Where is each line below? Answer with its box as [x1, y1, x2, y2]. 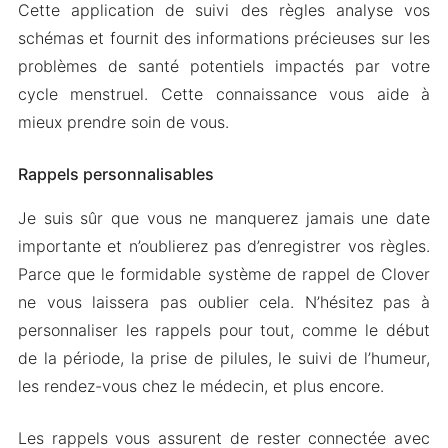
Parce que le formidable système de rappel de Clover [17, 264, 431, 284]
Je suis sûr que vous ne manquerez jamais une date [17, 208, 431, 228]
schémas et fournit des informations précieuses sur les [17, 28, 431, 48]
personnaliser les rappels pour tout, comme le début [17, 320, 431, 340]
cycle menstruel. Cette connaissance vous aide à [17, 84, 431, 104]
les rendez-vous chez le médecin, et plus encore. [17, 376, 384, 396]
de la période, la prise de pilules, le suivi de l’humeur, [17, 348, 431, 368]
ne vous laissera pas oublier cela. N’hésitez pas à [17, 292, 431, 312]
